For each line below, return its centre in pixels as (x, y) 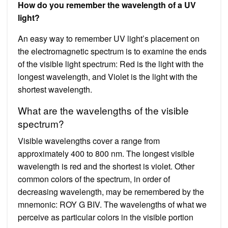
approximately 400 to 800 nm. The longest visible (106, 153)
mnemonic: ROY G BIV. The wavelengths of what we (112, 204)
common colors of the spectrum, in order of (94, 179)
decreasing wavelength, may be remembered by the (111, 191)
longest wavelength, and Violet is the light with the (108, 76)
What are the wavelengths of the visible (103, 110)
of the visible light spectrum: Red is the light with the (111, 64)
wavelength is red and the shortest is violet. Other (106, 166)
